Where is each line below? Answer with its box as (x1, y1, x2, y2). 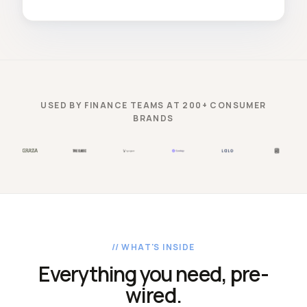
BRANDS (133, 112, 174, 124)
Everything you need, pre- (38, 259, 269, 288)
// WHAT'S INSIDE (112, 241, 195, 253)
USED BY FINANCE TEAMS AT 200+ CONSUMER (40, 99, 267, 111)
